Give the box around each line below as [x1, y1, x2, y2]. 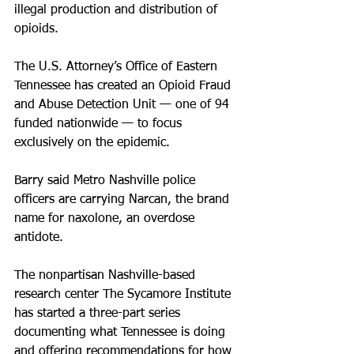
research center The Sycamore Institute [14, 288, 235, 301]
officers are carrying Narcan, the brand [14, 194, 233, 206]
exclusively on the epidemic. [14, 137, 170, 149]
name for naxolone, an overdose [14, 213, 198, 225]
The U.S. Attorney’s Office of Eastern [14, 61, 221, 73]
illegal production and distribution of [14, 4, 221, 17]
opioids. [14, 23, 58, 36]
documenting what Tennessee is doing [14, 326, 229, 339]
